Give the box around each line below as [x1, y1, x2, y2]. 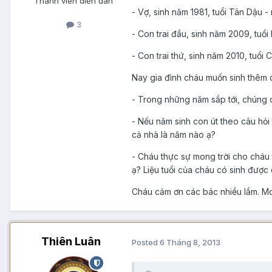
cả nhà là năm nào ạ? [132, 129, 216, 140]
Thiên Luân [41, 235, 101, 248]
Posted [132, 237, 160, 247]
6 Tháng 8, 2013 [160, 237, 220, 247]
